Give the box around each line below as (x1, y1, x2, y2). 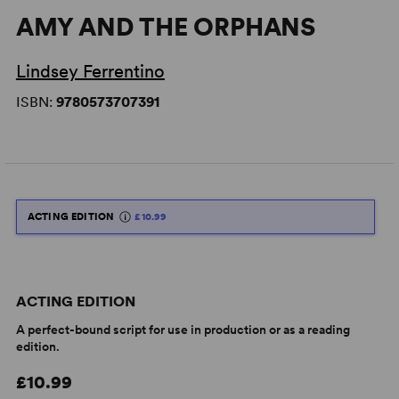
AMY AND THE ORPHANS (15, 12, 316, 42)
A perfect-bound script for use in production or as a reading (15, 322, 350, 337)
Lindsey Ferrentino (15, 61, 165, 82)
